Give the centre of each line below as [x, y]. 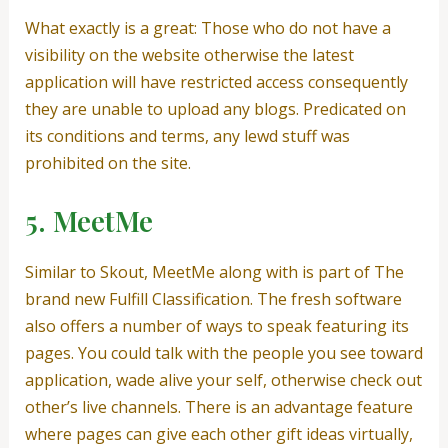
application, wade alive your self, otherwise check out [223, 379]
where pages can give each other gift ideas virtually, [218, 433]
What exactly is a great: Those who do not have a [207, 28]
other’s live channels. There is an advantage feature [218, 406]
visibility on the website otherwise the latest [189, 55]
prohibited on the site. [107, 163]
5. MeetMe [88, 220]
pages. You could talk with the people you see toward [223, 352]
